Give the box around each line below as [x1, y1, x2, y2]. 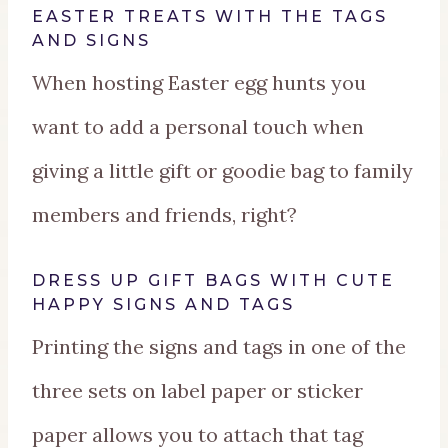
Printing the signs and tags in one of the [32, 334, 406, 360]
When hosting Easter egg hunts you [32, 70, 366, 96]
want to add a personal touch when [32, 114, 364, 140]
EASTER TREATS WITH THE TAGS [32, 7, 388, 27]
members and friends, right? [32, 202, 297, 228]
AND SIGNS [32, 31, 151, 51]
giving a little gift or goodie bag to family [32, 158, 413, 184]
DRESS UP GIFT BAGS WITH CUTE [32, 271, 395, 291]
